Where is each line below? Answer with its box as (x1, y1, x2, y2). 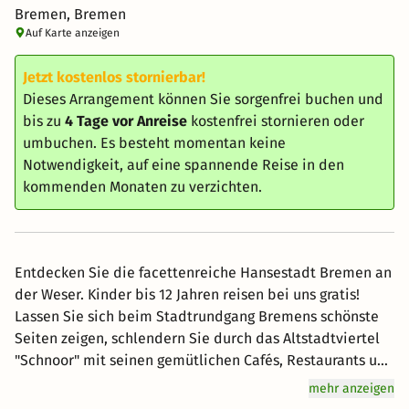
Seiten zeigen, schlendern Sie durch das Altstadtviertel (15, 330, 380, 347)
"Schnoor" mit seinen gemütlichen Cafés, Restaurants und (15, 351, 394, 369)
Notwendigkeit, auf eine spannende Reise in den (23, 156, 344, 173)
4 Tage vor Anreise (65, 112, 187, 130)
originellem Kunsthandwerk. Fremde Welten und (15, 373, 333, 391)
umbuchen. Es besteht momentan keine (23, 134, 286, 152)
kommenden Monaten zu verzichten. (23, 178, 262, 195)
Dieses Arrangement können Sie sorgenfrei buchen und (23, 90, 383, 108)
